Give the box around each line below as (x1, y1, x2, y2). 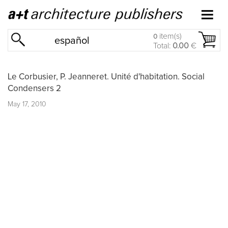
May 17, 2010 (8, 100, 46, 108)
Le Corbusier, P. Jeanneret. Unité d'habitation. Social (8, 72, 205, 81)
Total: (153, 42, 173, 50)
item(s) (157, 32, 182, 40)
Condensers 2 (8, 84, 61, 93)
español (54, 36, 90, 46)
